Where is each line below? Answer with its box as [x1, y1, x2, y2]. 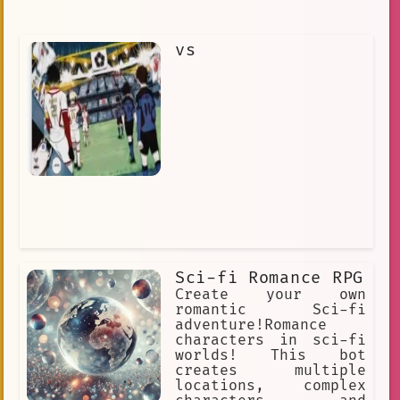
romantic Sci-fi [175, 300, 366, 319]
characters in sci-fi [175, 330, 366, 349]
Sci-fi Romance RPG [175, 267, 363, 288]
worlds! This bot [175, 346, 366, 364]
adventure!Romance [175, 315, 327, 334]
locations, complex [175, 376, 366, 395]
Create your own [175, 285, 366, 304]
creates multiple [175, 361, 366, 379]
